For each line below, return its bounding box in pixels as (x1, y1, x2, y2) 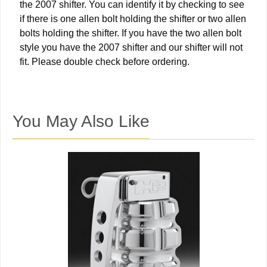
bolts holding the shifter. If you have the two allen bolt (20, 28, 241, 39)
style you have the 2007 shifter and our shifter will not (20, 42, 243, 53)
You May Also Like (13, 112, 150, 131)
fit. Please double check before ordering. (20, 57, 190, 67)
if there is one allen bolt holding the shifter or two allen (20, 14, 246, 24)
